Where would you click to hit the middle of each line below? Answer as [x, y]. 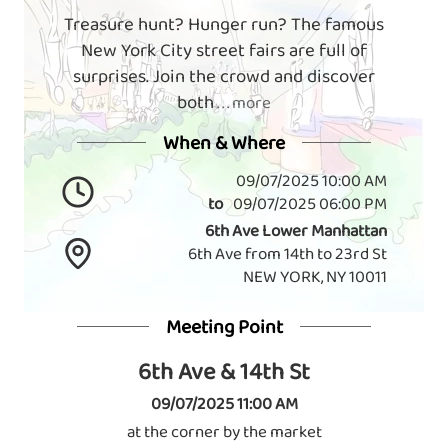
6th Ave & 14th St [224, 370]
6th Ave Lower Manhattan [296, 230]
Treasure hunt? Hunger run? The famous [224, 24]
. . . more [242, 103]
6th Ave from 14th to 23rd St [287, 253]
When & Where [224, 142]
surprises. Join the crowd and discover [224, 76]
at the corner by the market [224, 432]
